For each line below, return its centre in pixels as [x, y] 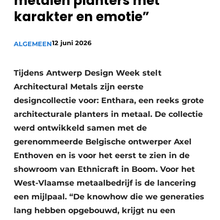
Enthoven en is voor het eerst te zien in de [102, 155]
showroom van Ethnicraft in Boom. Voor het [104, 169]
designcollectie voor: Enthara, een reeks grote [109, 100]
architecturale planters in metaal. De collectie [108, 114]
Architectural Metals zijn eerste [79, 87]
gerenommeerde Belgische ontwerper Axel [103, 142]
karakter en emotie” [82, 17]
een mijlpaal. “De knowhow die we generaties [109, 197]
